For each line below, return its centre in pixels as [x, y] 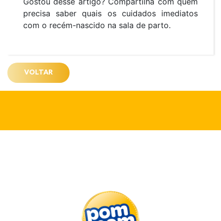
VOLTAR [38, 73]
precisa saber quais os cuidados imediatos [110, 13]
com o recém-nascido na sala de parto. [98, 25]
